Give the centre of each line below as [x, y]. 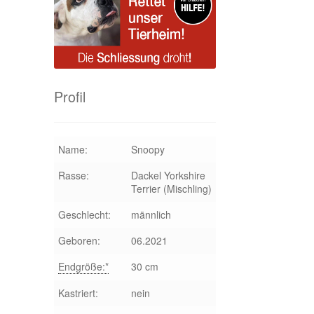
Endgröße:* [83, 266]
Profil [69, 97]
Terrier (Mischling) [171, 188]
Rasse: [73, 175]
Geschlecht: [84, 214]
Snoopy [148, 149]
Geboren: [79, 240]
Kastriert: [78, 293]
